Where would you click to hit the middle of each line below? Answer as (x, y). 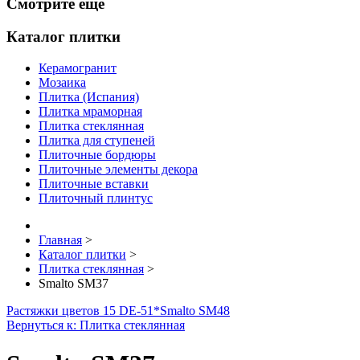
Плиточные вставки (94, 183)
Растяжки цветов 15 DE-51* (83, 310)
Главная (60, 239)
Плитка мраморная (90, 111)
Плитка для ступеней (97, 140)
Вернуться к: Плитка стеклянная (96, 325)
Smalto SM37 (74, 283)
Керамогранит (78, 67)
